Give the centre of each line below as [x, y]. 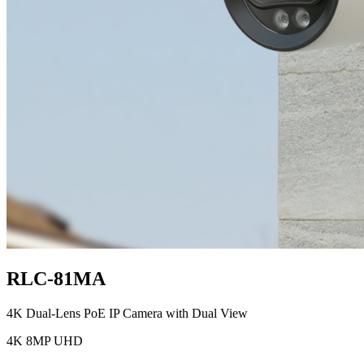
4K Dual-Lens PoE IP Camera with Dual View [127, 313]
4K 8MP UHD [45, 341]
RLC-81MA [56, 279]
